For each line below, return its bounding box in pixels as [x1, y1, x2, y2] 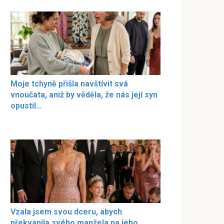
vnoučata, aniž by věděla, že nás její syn [10, 89, 157, 99]
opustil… [10, 100, 42, 110]
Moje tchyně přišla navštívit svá [10, 78, 128, 88]
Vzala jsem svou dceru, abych [10, 207, 122, 217]
